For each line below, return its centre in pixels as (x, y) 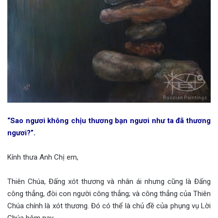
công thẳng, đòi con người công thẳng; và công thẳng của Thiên (109, 193)
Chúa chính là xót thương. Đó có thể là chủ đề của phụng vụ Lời (109, 206)
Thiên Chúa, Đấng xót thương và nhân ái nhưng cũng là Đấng (109, 181)
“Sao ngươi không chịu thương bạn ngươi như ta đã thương (109, 120)
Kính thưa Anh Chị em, (43, 157)
